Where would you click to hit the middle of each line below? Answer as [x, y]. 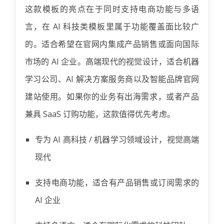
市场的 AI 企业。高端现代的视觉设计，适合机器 [112, 61]
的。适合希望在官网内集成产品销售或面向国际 [112, 44]
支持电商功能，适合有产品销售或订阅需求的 [117, 182]
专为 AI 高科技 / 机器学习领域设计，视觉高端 [117, 139]
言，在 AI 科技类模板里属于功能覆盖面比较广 [112, 26]
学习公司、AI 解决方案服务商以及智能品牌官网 [112, 79]
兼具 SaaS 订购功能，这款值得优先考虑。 [100, 114]
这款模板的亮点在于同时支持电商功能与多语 [112, 9]
